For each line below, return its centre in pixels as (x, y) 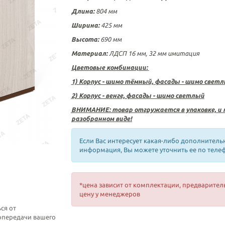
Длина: (83, 11)
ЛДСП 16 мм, (129, 53)
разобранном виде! (101, 119)
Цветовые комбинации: (109, 67)
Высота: (85, 39)
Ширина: (86, 25)
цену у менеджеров (109, 194)
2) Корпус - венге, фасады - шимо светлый (138, 95)
